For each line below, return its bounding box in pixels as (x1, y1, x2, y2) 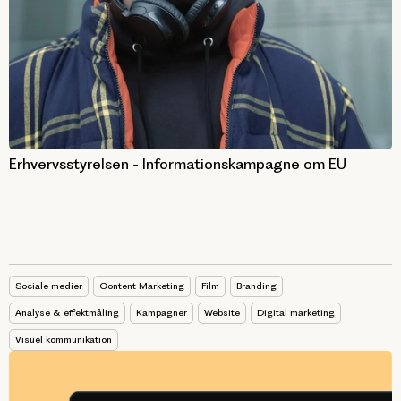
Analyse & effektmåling (15, 306, 119, 319)
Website (204, 306, 240, 319)
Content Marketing (99, 279, 184, 292)
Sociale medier (15, 279, 82, 292)
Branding (236, 279, 277, 292)
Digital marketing (257, 306, 335, 319)
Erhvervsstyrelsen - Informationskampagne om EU (9, 154, 346, 173)
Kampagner (136, 306, 187, 319)
